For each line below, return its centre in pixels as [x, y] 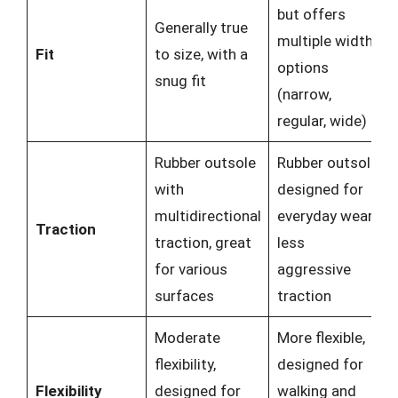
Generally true [201, 28]
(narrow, [304, 94]
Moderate [187, 338]
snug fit [180, 81]
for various [191, 269]
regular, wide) [322, 121]
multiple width [325, 41]
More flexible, [321, 338]
